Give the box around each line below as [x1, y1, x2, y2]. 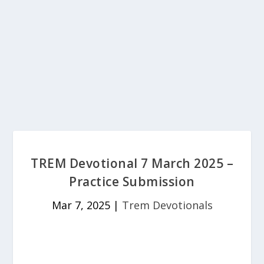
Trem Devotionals [121, 198, 213, 212]
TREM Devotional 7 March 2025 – [31, 155, 233, 171]
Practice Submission [69, 173, 195, 190]
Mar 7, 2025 [51, 198, 110, 212]
